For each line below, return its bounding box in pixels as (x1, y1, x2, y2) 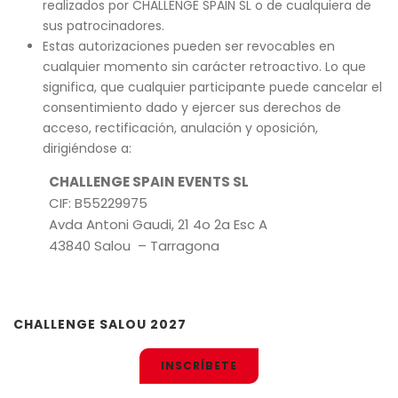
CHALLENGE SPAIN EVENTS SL (49, 172, 249, 191)
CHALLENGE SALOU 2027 (13, 315, 187, 333)
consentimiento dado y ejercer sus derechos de (42, 99, 341, 116)
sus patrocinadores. (42, 17, 164, 35)
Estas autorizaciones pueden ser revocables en (42, 37, 335, 55)
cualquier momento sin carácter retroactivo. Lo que (42, 58, 366, 76)
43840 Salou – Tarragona (49, 236, 219, 255)
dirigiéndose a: (42, 139, 131, 157)
